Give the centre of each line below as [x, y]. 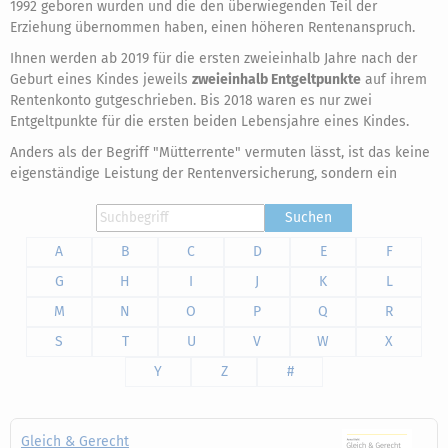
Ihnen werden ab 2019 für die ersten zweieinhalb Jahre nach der [213, 58]
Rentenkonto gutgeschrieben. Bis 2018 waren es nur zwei [191, 100]
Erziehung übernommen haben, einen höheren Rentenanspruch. [212, 27]
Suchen [308, 217]
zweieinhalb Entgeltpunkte [276, 79]
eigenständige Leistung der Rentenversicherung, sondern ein [205, 173]
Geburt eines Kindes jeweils [101, 79]
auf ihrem [394, 79]
